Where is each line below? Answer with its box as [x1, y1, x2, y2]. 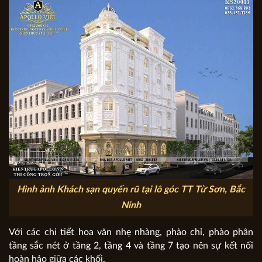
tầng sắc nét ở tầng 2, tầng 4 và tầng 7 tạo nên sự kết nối [9, 240, 253, 250]
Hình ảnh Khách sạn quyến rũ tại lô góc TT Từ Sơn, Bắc [17, 184, 245, 194]
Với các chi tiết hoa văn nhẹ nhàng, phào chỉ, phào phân [9, 227, 253, 237]
